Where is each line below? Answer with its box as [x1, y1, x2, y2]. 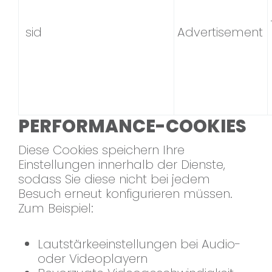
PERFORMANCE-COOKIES [18, 114, 246, 139]
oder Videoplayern [38, 250, 148, 268]
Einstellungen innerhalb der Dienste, [18, 156, 225, 174]
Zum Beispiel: [18, 200, 93, 217]
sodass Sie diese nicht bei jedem [18, 171, 210, 188]
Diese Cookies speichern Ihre [18, 141, 185, 159]
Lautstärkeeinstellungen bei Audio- [38, 236, 241, 253]
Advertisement [177, 24, 263, 41]
